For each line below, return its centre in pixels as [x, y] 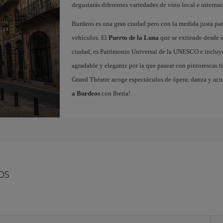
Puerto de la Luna [133, 38]
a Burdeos [86, 93]
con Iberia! [115, 93]
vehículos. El [90, 38]
